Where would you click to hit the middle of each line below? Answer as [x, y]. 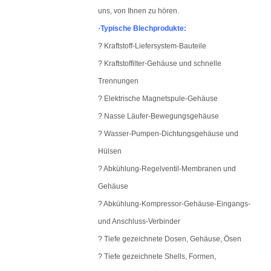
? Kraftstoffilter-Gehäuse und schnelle [160, 64]
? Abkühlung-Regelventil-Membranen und [167, 169]
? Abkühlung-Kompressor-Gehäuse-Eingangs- [174, 204]
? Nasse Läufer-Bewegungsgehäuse [158, 116]
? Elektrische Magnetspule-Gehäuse [158, 99]
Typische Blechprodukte [142, 28]
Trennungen [118, 81]
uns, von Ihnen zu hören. [139, 11]
